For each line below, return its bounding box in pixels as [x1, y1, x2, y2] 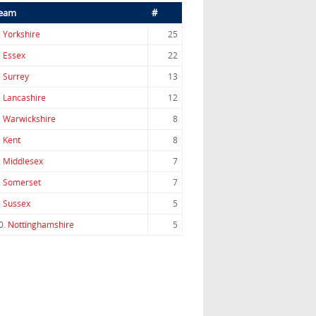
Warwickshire [2, 113, 56, 126]
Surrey [2, 71, 29, 83]
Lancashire [2, 92, 46, 104]
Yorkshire [2, 28, 40, 41]
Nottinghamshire [7, 219, 74, 231]
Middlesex [2, 155, 43, 168]
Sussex [2, 197, 30, 210]
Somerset [2, 176, 41, 189]
